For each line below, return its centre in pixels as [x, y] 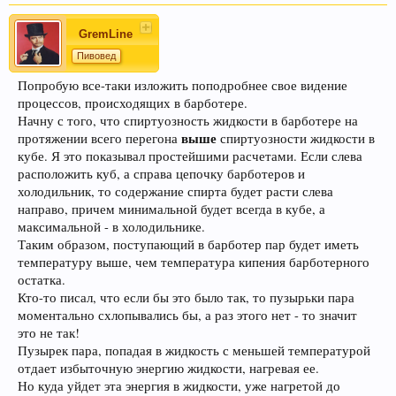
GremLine [105, 34]
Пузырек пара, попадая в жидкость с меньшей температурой [194, 351]
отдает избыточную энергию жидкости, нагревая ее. [168, 369]
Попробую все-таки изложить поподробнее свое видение [183, 86]
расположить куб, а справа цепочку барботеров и [161, 174]
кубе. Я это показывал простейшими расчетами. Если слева [190, 156]
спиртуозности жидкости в [296, 139]
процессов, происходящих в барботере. [133, 103]
